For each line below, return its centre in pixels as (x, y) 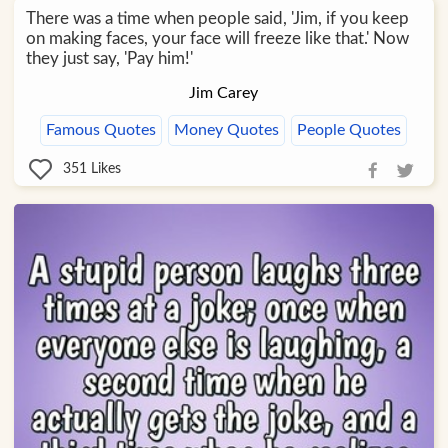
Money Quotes (227, 129)
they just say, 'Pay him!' (109, 58)
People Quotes (349, 129)
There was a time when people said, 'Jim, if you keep (217, 18)
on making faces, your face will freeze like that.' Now (217, 38)
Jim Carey (224, 92)
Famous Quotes (101, 129)
